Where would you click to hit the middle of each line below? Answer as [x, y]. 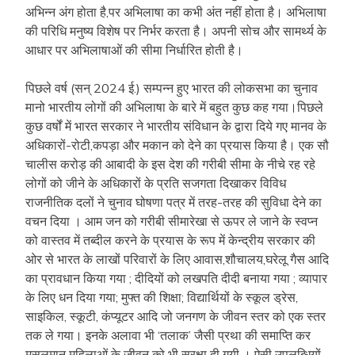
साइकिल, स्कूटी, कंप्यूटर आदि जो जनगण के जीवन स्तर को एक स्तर [176, 316]
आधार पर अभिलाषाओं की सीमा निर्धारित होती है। [134, 50]
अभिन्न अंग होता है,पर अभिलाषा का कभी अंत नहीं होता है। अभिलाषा [176, 11]
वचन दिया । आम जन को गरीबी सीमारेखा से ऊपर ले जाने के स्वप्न [172, 221]
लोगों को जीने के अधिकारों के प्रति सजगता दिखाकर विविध [156, 183]
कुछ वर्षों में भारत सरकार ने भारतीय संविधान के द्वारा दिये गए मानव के [176, 126]
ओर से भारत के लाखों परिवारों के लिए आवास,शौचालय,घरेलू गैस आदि [177, 259]
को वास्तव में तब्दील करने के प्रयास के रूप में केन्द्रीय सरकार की [170, 240]
